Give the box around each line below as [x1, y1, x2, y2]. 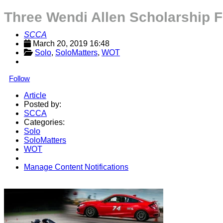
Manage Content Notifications [24, 163, 128, 171]
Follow [9, 74, 30, 83]
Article [24, 91, 46, 100]
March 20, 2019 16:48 [33, 39, 110, 48]
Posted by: [24, 100, 61, 109]
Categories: [24, 118, 65, 126]
